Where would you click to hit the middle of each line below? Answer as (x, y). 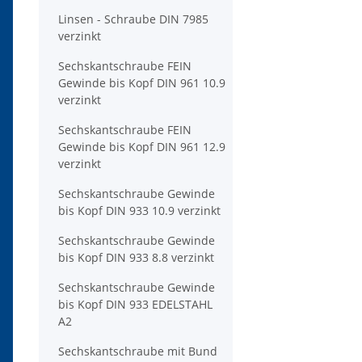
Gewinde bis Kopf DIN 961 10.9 (142, 83)
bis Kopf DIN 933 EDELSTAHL (135, 305)
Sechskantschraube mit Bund (138, 351)
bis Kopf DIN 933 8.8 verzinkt (136, 258)
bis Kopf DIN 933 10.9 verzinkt (139, 211)
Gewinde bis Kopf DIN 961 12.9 (142, 147)
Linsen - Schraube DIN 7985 (133, 19)
